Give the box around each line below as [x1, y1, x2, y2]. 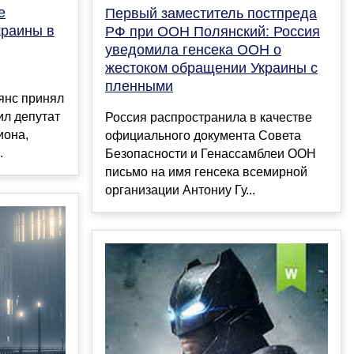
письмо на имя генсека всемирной [105, 164, 307, 179]
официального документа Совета [105, 128, 301, 142]
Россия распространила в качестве [105, 110, 312, 124]
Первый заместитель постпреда [105, 5, 317, 21]
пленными [105, 77, 173, 94]
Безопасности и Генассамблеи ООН [105, 146, 316, 160]
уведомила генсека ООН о [105, 41, 281, 58]
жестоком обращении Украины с [105, 59, 318, 76]
